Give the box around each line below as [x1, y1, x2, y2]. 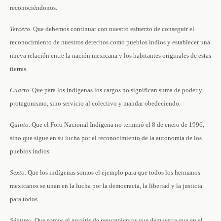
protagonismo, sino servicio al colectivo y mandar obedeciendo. [10, 100, 181, 107]
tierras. [10, 65, 28, 73]
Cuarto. [10, 86, 31, 94]
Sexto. [10, 169, 26, 176]
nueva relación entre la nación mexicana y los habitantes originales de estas [10, 52, 211, 59]
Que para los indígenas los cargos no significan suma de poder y [31, 86, 202, 94]
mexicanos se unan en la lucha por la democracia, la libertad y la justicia [10, 182, 202, 189]
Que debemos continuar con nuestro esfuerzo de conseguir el [32, 25, 194, 33]
